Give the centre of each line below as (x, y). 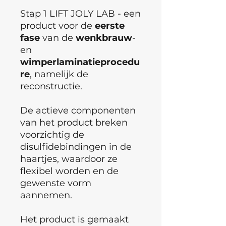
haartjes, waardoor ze (69, 159)
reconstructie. (51, 86)
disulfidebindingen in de (76, 147)
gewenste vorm (56, 183)
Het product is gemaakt (74, 219)
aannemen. (46, 195)
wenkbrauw (104, 38)
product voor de (58, 25)
